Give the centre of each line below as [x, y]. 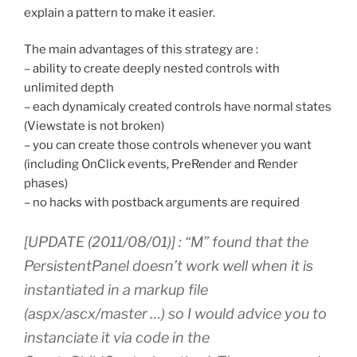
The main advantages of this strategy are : [141, 50]
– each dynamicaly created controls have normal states [178, 107]
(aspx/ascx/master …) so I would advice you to [175, 313]
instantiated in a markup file [116, 289]
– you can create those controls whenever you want [168, 145]
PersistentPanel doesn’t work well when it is [169, 265]
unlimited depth [69, 88]
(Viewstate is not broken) [94, 126]
